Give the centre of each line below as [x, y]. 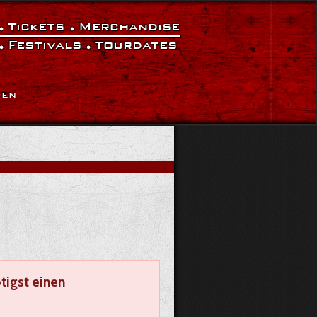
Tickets [39, 27]
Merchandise [129, 27]
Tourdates [136, 45]
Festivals [45, 45]
